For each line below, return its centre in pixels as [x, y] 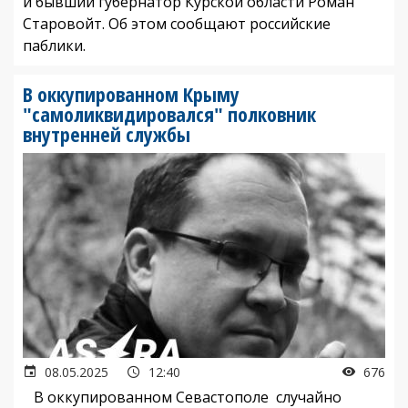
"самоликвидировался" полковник [169, 113]
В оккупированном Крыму [131, 93]
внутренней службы [107, 133]
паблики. [54, 45]
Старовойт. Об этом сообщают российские [177, 23]
